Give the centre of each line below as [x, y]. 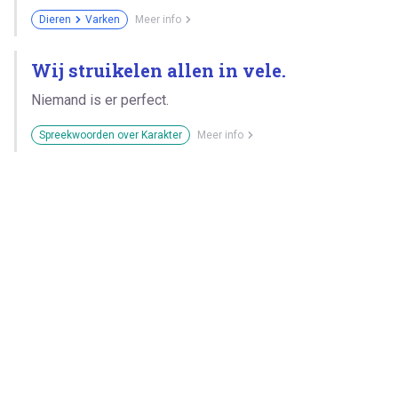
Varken [103, 19]
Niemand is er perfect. [100, 99]
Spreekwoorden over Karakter [111, 135]
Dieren [55, 19]
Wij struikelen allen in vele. [159, 70]
